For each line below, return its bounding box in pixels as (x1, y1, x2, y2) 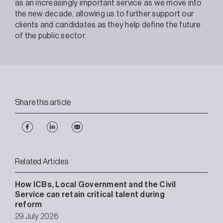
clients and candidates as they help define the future (15, 20, 201, 29)
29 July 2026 (15, 212, 58, 221)
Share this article (15, 98, 71, 107)
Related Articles (15, 157, 68, 166)
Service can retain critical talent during (15, 190, 165, 199)
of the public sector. (15, 31, 87, 40)
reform (15, 200, 42, 209)
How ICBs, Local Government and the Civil (15, 180, 176, 189)
